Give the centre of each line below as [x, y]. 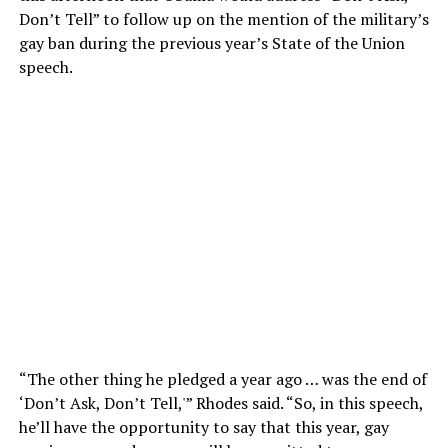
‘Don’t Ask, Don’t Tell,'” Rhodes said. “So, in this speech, [220, 403]
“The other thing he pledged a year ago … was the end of [222, 379]
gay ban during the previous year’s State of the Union [211, 43]
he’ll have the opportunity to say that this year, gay [203, 427]
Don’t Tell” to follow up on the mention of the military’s [223, 19]
